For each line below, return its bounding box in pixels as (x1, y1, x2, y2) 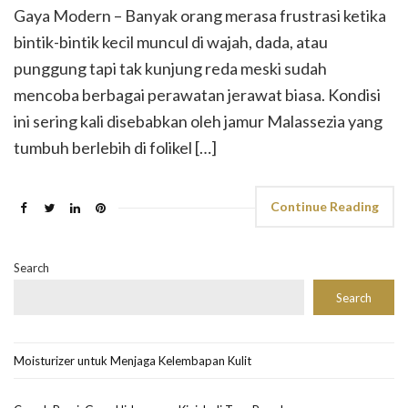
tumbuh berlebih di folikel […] (14, 137, 217, 158)
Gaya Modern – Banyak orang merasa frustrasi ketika (14, 5, 386, 25)
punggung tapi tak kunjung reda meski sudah (14, 57, 327, 78)
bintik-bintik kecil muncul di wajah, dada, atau (14, 31, 328, 52)
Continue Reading (270, 198, 379, 214)
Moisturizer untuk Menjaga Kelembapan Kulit (14, 352, 251, 368)
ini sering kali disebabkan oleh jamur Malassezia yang (14, 110, 382, 131)
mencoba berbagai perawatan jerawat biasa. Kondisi (14, 84, 381, 105)
